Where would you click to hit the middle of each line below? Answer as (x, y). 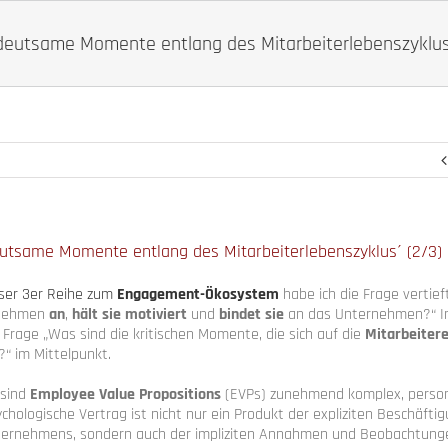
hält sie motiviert (129, 314)
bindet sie (251, 314)
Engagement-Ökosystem (198, 294)
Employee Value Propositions (125, 394)
